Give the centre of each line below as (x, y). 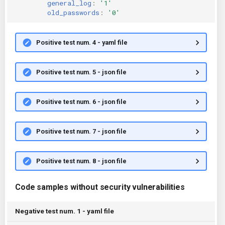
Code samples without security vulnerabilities (100, 187)
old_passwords (73, 12)
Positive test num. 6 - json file (81, 101)
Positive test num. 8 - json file (81, 161)
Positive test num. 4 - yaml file (82, 42)
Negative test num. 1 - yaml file (65, 211)
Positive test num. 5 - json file (81, 72)
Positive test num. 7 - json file (81, 131)
